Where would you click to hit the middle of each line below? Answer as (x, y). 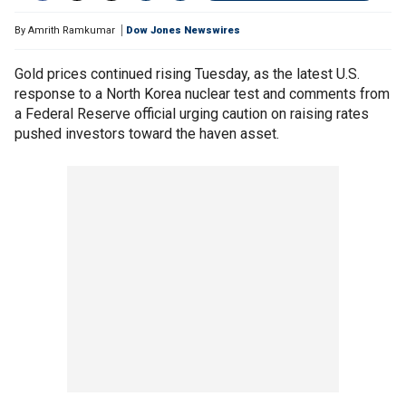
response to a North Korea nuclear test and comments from (202, 94)
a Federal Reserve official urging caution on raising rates (192, 114)
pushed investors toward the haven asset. (147, 134)
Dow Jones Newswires (183, 30)
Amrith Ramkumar (72, 30)
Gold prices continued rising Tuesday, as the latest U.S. (187, 74)
